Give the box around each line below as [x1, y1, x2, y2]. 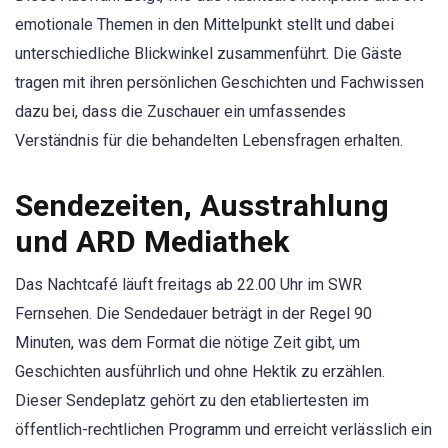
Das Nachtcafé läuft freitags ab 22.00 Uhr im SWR [15, 275, 362, 295]
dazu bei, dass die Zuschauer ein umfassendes [15, 101, 346, 121]
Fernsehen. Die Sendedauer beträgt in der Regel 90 [15, 304, 372, 324]
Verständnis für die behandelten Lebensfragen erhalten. [15, 130, 403, 150]
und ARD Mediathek [15, 224, 290, 260]
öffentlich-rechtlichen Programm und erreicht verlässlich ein [15, 420, 432, 440]
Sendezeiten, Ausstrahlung [15, 188, 389, 224]
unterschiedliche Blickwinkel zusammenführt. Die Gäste [15, 43, 402, 63]
